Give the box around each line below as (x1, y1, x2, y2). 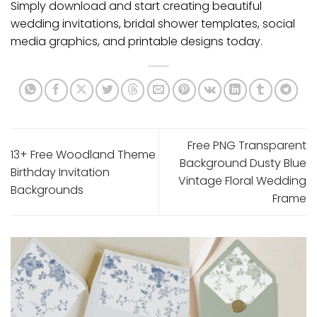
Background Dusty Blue (180, 155, 306, 172)
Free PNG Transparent (188, 137, 306, 154)
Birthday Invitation (11, 163, 110, 180)
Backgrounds (11, 181, 83, 198)
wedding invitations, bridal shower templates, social (11, 15, 295, 32)
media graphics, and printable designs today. (11, 33, 263, 50)
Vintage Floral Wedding (178, 173, 306, 190)
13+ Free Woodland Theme (11, 146, 156, 163)
